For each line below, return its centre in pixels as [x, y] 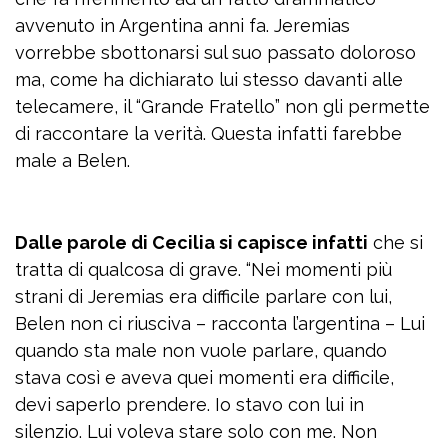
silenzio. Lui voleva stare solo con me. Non [196, 431]
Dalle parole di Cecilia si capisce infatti [191, 242]
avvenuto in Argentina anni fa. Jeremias [182, 25]
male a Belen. [72, 160]
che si [395, 242]
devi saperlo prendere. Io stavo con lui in [189, 404]
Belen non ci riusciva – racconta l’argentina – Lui [220, 323]
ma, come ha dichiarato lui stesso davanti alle [209, 79]
